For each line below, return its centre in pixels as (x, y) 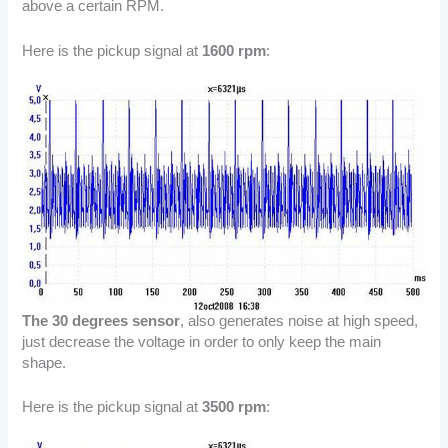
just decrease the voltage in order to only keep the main (202, 341)
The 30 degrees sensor (101, 320)
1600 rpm (234, 50)
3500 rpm (234, 407)
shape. (44, 362)
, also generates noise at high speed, (299, 320)
